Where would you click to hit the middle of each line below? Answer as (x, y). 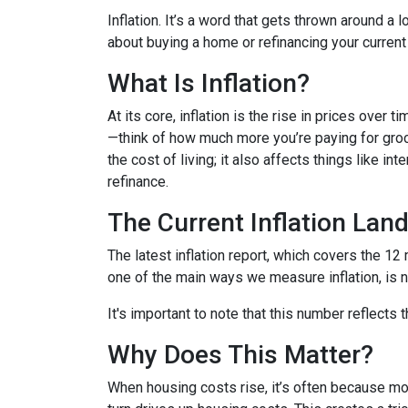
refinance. (138, 182)
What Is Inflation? (209, 83)
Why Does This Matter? (240, 355)
